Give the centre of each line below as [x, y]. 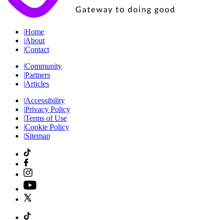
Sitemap [38, 136]
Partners [38, 75]
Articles [37, 84]
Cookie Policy [47, 127]
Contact [37, 49]
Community [43, 66]
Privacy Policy [48, 109]
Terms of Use [46, 118]
